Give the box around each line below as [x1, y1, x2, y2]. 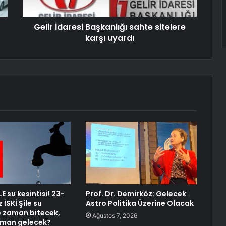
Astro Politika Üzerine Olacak [85, 198, 194, 209]
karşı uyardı [85, 32, 134, 44]
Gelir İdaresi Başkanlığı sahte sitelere [34, 21, 186, 33]
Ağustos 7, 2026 [92, 212, 137, 220]
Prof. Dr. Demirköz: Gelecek [85, 189, 186, 199]
